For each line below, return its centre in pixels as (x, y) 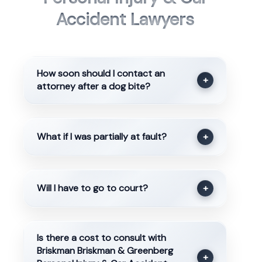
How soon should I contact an (101, 74)
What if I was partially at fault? (101, 136)
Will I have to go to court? (92, 188)
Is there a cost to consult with (101, 238)
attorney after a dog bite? (93, 87)
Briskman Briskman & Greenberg (105, 251)
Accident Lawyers (125, 20)
